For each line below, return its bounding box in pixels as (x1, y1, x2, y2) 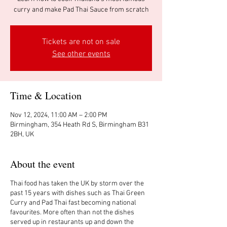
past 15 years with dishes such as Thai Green (10, 189, 145, 198)
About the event (10, 157, 75, 171)
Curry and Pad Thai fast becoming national (10, 199, 136, 207)
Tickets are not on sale (42, 37, 120, 47)
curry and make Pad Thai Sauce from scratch (13, 6, 149, 14)
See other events (52, 49, 110, 59)
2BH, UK (10, 130, 34, 139)
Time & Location (10, 89, 82, 102)
